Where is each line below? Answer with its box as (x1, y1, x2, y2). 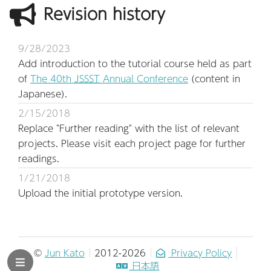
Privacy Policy (168, 245, 232, 260)
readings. (18, 151, 59, 165)
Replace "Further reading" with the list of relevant (18, 120, 240, 135)
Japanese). (18, 86, 67, 100)
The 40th (30, 71, 74, 85)
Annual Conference (100, 71, 188, 85)
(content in (188, 71, 240, 85)
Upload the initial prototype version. (18, 185, 183, 200)
